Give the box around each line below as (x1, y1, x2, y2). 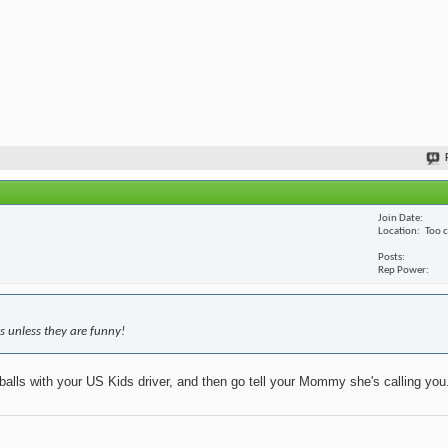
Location (378, 225, 417, 237)
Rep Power (378, 264, 426, 276)
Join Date (378, 212, 420, 224)
